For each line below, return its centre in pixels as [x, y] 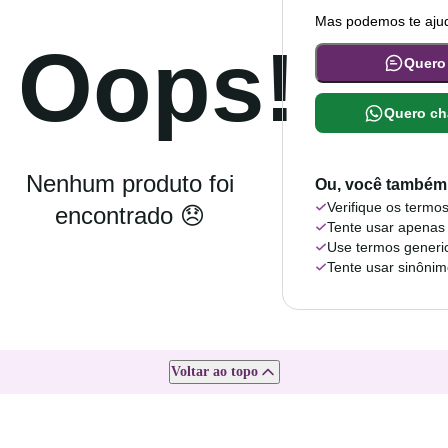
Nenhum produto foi [129, 183]
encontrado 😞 [129, 215]
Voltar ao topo [214, 371]
